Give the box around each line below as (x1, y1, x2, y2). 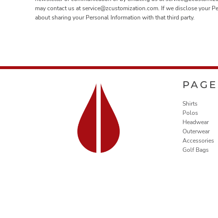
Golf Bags (182, 146, 209, 154)
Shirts (182, 100, 198, 108)
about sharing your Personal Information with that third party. (35, 14, 195, 22)
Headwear (182, 118, 209, 127)
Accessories (182, 137, 214, 145)
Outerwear (182, 127, 210, 136)
